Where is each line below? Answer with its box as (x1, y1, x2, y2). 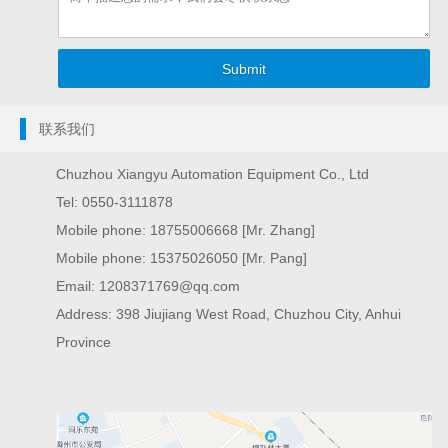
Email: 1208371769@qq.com (56, 278, 241, 295)
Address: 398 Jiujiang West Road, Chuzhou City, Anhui (56, 306, 402, 323)
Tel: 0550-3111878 (56, 194, 174, 211)
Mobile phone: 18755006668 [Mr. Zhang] (56, 222, 316, 239)
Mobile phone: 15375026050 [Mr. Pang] (56, 250, 308, 267)
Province (56, 334, 112, 351)
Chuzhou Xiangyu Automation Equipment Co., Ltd (56, 166, 370, 183)
